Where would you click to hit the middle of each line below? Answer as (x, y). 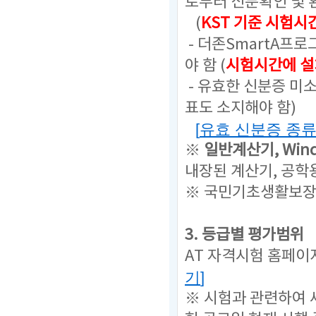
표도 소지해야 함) (241, 108)
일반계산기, (243, 151)
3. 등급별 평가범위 (244, 235)
